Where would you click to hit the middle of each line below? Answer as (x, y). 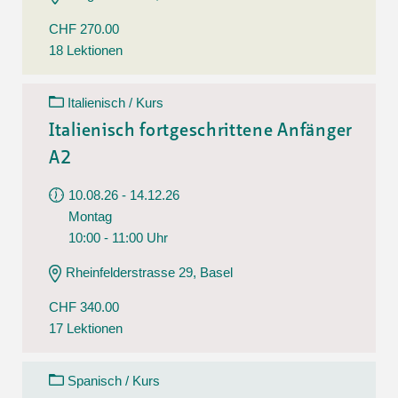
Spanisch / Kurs (114, 380)
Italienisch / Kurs (115, 102)
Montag (90, 216)
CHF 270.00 (84, 28)
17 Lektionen (86, 328)
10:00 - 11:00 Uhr (118, 237)
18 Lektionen (86, 50)
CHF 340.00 (84, 306)
